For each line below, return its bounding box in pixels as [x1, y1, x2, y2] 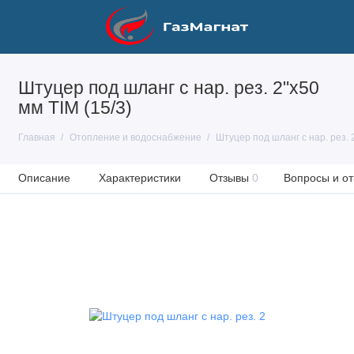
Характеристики [98, 171, 181, 184]
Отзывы [209, 171, 249, 184]
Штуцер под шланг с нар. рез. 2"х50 [17, 78, 319, 98]
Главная [17, 132, 55, 143]
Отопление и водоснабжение [69, 132, 201, 143]
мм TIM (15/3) [17, 98, 132, 118]
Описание [17, 171, 70, 184]
